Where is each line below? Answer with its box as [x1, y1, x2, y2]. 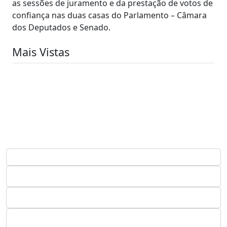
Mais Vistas [12, 44, 69, 59]
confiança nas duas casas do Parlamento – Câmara [12, 9, 207, 21]
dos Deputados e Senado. [12, 21, 110, 33]
